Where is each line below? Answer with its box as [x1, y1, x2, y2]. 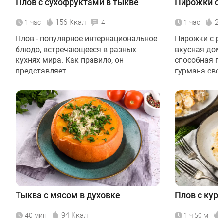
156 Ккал [55, 18, 86, 27]
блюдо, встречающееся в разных [16, 44, 136, 54]
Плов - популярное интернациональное [16, 34, 157, 43]
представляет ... [16, 66, 74, 75]
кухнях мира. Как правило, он [16, 55, 124, 65]
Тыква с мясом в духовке [16, 189, 120, 200]
